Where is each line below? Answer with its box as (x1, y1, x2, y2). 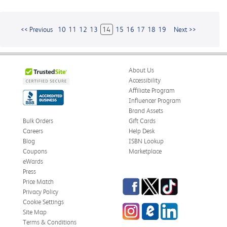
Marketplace (129, 147, 162, 155)
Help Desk (129, 127, 155, 135)
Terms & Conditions (23, 218, 77, 226)
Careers (23, 127, 43, 135)
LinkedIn (160, 202, 188, 212)
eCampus (140, 202, 171, 212)
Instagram (121, 202, 156, 212)
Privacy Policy (23, 187, 58, 196)
